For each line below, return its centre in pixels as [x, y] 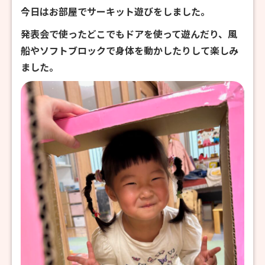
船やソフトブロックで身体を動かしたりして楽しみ [130, 50]
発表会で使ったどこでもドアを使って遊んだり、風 [129, 33]
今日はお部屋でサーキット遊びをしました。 [115, 11]
